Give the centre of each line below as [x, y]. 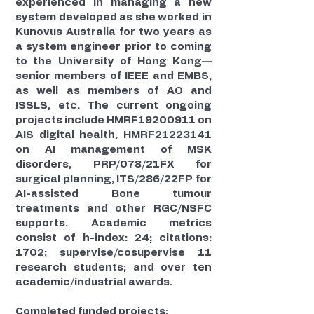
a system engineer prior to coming [114, 47]
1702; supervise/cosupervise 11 [114, 253]
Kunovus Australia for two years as [114, 32]
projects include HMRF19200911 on [114, 120]
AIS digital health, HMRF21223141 [114, 135]
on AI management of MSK [114, 150]
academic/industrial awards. [94, 282]
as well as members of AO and [114, 91]
